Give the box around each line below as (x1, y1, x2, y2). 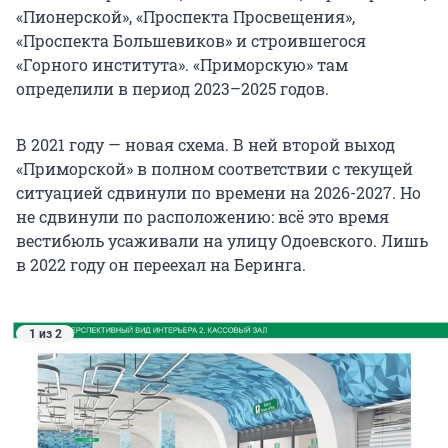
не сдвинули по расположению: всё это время (16, 205, 389, 227)
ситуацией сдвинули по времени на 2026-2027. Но (16, 181, 421, 203)
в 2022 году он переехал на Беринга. (16, 253, 306, 275)
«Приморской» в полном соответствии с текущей (16, 157, 413, 179)
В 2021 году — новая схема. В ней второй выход (16, 133, 395, 155)
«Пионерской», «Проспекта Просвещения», (16, 5, 355, 27)
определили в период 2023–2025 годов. (16, 77, 329, 99)
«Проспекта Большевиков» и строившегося (16, 29, 366, 51)
